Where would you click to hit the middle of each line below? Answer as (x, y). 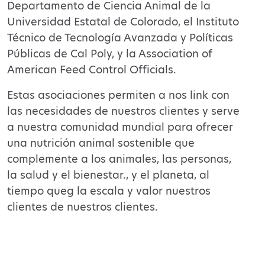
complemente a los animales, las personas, (119, 159)
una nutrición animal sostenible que (101, 143)
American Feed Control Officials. (92, 70)
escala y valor (128, 191)
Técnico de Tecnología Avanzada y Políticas (120, 38)
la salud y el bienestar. (67, 175)
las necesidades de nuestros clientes (103, 111)
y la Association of (163, 54)
